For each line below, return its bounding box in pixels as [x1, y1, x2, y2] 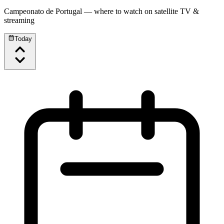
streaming [4, 16, 34, 25]
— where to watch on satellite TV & [82, 7, 199, 16]
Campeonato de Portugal [4, 7, 82, 16]
